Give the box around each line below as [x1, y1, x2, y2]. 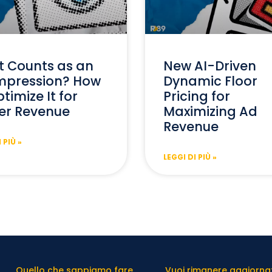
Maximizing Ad [163, 102, 257, 120]
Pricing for [163, 87, 230, 105]
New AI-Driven [163, 56, 256, 75]
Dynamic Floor [163, 72, 257, 90]
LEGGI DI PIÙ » [163, 151, 217, 162]
